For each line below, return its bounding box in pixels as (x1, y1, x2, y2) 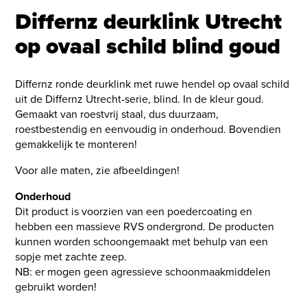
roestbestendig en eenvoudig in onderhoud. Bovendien (15, 121, 282, 137)
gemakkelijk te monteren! (15, 136, 138, 152)
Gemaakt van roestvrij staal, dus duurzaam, (15, 106, 219, 122)
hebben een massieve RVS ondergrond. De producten (15, 218, 275, 234)
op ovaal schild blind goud (15, 29, 281, 63)
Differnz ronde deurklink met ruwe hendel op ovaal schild (15, 75, 290, 92)
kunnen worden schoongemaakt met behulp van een (15, 233, 269, 249)
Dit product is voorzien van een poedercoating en (15, 203, 253, 219)
